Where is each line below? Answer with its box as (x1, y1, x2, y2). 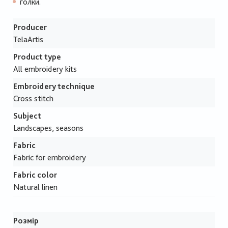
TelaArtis (13, 35, 43, 45)
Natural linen (13, 182, 58, 192)
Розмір (13, 216, 39, 226)
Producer (13, 22, 47, 33)
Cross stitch (13, 94, 53, 104)
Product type (13, 52, 61, 62)
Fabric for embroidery (13, 153, 86, 163)
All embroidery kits (13, 64, 77, 74)
